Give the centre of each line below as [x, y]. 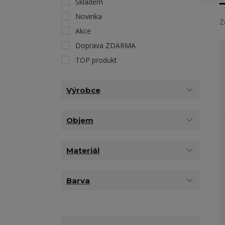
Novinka [89, 16]
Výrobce [83, 90]
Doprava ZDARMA [105, 45]
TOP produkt [96, 60]
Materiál [83, 150]
